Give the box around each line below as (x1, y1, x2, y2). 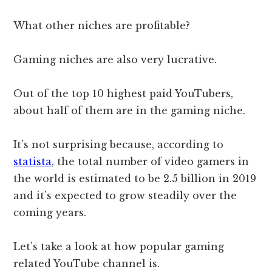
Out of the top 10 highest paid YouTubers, (13, 87, 234, 100)
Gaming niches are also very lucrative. (13, 53, 220, 66)
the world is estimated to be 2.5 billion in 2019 (13, 172, 257, 185)
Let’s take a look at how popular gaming (13, 240, 225, 253)
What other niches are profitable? (13, 19, 191, 32)
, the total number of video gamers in (52, 155, 250, 168)
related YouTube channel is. (13, 257, 163, 270)
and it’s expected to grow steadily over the (13, 189, 237, 202)
